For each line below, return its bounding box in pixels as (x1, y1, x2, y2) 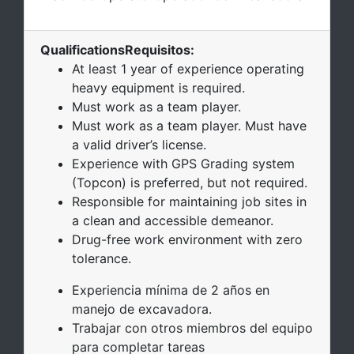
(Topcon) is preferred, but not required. (72, 174, 307, 190)
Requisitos (125, 41, 190, 58)
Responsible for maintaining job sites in (72, 193, 307, 209)
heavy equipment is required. (72, 79, 245, 96)
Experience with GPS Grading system (72, 155, 295, 171)
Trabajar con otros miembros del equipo (72, 319, 313, 336)
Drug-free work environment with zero (72, 231, 303, 247)
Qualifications (40, 41, 125, 58)
